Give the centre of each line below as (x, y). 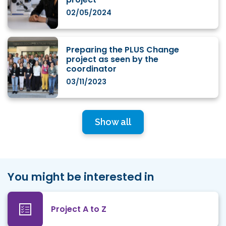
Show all (113, 122)
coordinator (91, 69)
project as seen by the (112, 59)
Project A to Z (79, 209)
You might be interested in (81, 177)
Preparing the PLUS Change (123, 49)
